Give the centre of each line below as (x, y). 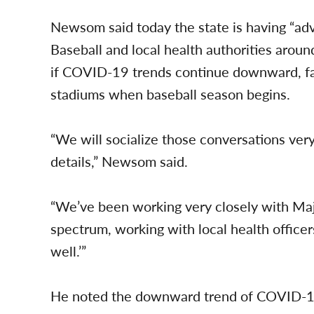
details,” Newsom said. (119, 162)
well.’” (68, 251)
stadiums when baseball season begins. (170, 94)
